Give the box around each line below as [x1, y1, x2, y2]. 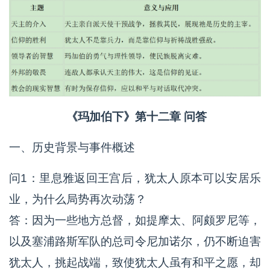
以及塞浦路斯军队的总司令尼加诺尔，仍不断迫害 [9, 234, 261, 248]
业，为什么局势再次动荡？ [9, 192, 146, 206]
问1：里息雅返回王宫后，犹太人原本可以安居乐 [9, 171, 261, 184]
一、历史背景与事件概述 [9, 140, 135, 154]
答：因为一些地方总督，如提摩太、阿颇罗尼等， [9, 213, 261, 227]
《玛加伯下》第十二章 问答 [63, 110, 207, 123]
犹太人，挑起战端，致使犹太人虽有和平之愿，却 [9, 256, 261, 269]
